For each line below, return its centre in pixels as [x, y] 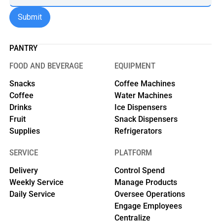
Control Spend [139, 171]
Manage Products [146, 183]
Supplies [25, 131]
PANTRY [24, 48]
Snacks [22, 83]
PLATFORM [133, 153]
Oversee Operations [149, 194]
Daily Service [33, 194]
